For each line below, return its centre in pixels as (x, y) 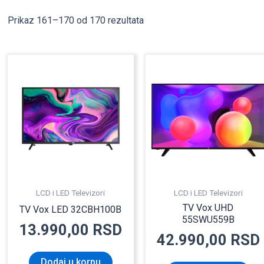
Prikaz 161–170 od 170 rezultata (76, 21)
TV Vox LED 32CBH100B (71, 209)
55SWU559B (208, 219)
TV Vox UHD (208, 207)
